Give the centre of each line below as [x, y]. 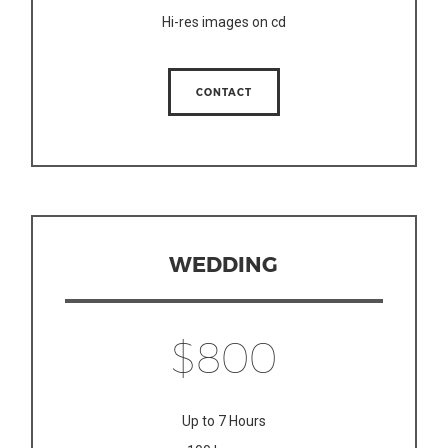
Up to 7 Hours [223, 420]
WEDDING [224, 263]
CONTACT [223, 92]
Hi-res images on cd [223, 21]
